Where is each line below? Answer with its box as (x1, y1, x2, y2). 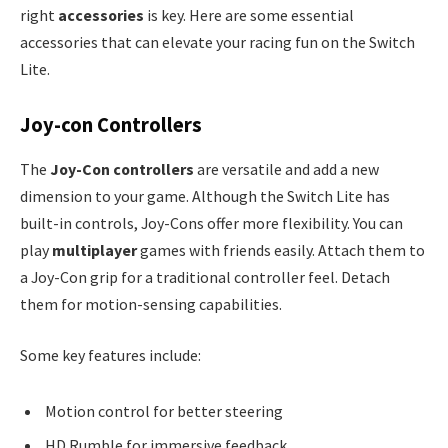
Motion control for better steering (45, 400, 283, 421)
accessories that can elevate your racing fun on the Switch (20, 31, 415, 52)
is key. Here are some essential (144, 4, 354, 25)
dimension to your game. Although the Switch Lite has (20, 185, 390, 206)
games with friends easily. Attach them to (137, 239, 425, 260)
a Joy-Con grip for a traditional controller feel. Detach (20, 266, 390, 287)
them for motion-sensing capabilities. (20, 293, 282, 314)
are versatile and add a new (194, 158, 379, 179)
